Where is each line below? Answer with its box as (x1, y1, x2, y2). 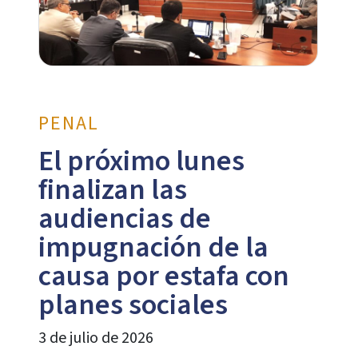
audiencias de (38, 198, 211, 240)
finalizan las (38, 169, 187, 211)
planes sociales (38, 284, 228, 326)
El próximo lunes (38, 141, 245, 182)
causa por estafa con (38, 256, 289, 297)
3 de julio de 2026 (38, 327, 153, 350)
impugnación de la (38, 227, 268, 268)
